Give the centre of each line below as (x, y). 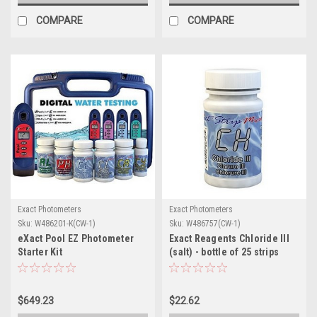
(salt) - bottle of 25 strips (224, 252)
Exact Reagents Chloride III (229, 238)
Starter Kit (40, 252)
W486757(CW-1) (213, 223)
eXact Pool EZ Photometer (76, 238)
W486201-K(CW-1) (65, 223)
